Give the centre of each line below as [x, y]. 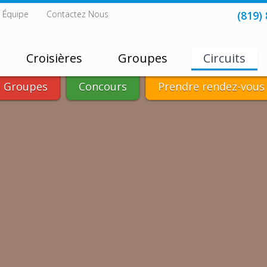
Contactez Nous [77, 14]
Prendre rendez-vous [211, 86]
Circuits [224, 58]
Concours [103, 86]
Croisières [54, 58]
